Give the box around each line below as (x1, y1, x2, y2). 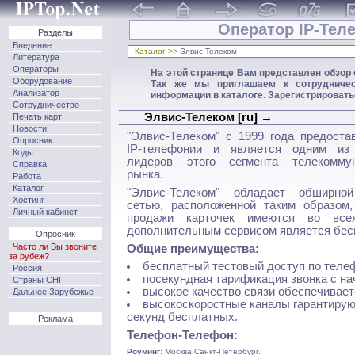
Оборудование (13, 75, 72, 86)
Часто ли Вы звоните (13, 241, 97, 251)
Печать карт (13, 111, 62, 121)
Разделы (38, 27, 73, 37)
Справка (13, 158, 47, 169)
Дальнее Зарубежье (13, 286, 94, 296)
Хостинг (13, 194, 44, 204)
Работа (13, 170, 41, 181)
